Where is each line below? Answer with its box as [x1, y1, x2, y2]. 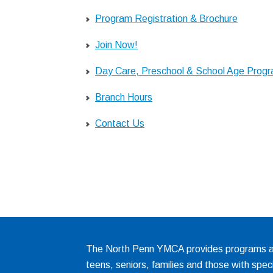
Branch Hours [95, 92, 152, 102]
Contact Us [95, 118, 144, 129]
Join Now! [95, 40, 138, 50]
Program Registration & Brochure [95, 13, 238, 24]
